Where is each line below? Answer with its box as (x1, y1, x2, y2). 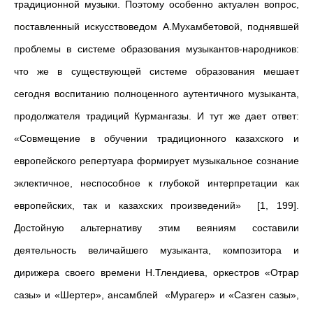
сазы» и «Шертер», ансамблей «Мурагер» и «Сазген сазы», (14, 289, 299, 300)
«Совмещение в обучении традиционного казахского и (14, 133, 299, 144)
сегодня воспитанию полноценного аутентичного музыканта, (14, 88, 299, 99)
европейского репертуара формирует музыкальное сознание (14, 155, 299, 166)
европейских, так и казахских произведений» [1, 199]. (14, 200, 299, 211)
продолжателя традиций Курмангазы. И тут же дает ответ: (14, 110, 299, 122)
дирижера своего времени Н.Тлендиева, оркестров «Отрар (14, 267, 299, 278)
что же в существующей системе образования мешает (14, 66, 299, 77)
